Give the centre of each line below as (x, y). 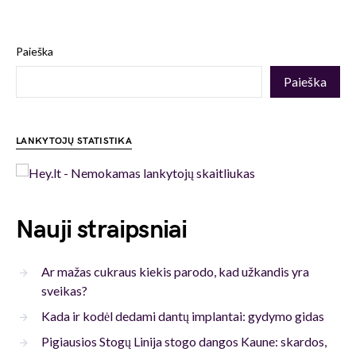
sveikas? (64, 290)
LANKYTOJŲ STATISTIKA (74, 141)
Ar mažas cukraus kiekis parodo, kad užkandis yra (175, 271)
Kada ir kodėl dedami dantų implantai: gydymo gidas (183, 315)
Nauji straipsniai (102, 230)
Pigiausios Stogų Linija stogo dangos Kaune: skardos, (184, 341)
